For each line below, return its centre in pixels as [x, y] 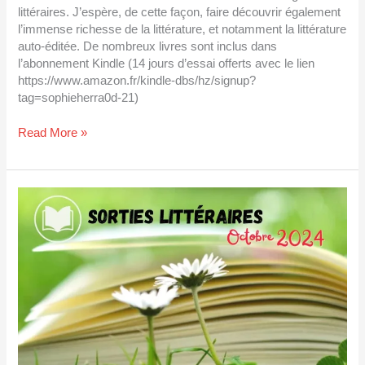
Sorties [36, 195]
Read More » [53, 133]
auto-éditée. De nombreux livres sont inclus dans [148, 47]
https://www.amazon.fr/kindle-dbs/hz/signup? [137, 81]
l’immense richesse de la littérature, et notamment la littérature [182, 30]
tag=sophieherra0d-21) [79, 98]
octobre [37, 229]
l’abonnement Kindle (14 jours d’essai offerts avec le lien [167, 64]
